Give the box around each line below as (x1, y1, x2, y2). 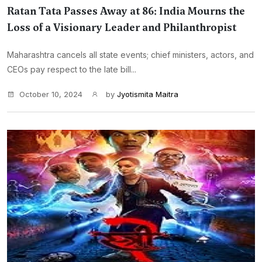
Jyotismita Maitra (117, 89, 178, 99)
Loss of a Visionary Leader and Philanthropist (7, 20, 236, 35)
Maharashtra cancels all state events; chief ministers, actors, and (7, 50, 254, 60)
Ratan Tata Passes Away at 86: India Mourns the (7, 4, 245, 18)
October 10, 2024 (19, 89, 82, 99)
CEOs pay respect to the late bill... (7, 64, 136, 74)
